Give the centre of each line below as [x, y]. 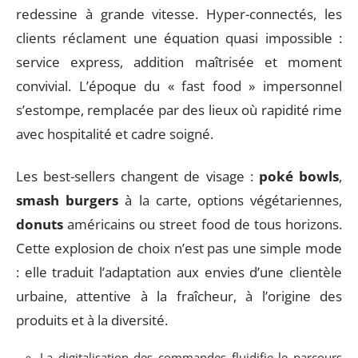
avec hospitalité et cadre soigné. [115, 134]
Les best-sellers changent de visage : [137, 176]
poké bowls [299, 176]
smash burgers [68, 200]
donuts [40, 224]
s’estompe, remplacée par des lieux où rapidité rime [179, 110]
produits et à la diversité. [92, 320]
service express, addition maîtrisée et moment [179, 62]
